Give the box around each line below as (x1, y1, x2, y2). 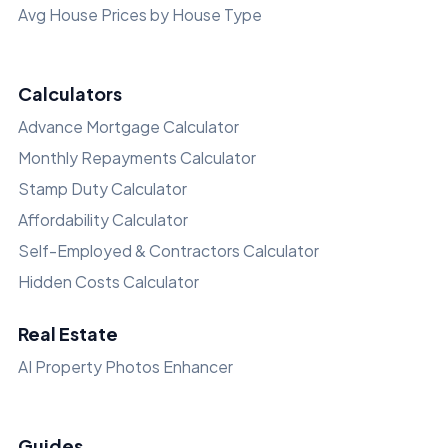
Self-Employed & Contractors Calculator (18, 241, 319, 261)
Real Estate (18, 322, 118, 346)
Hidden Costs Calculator (18, 272, 199, 292)
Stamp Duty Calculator (18, 179, 187, 199)
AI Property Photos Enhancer (18, 357, 233, 377)
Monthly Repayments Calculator (18, 148, 256, 168)
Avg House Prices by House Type (18, 5, 262, 25)
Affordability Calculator (18, 210, 188, 230)
